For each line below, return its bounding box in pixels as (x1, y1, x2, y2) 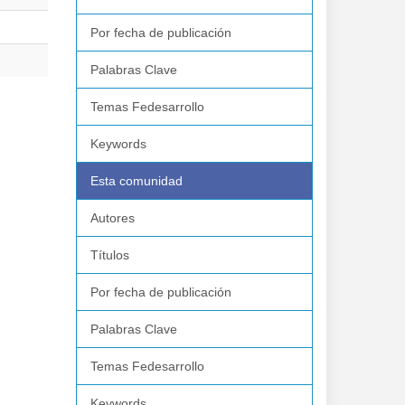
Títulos (89, 248, 129, 262)
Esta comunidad (89, 174, 183, 188)
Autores (89, 211, 135, 225)
